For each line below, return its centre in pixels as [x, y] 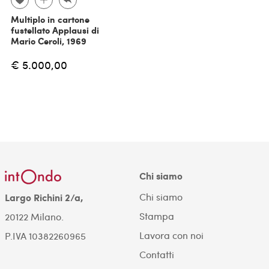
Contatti [156, 254]
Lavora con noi [171, 235]
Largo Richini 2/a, [44, 198]
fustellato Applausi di [55, 30]
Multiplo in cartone [50, 20]
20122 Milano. [34, 217]
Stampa [156, 216]
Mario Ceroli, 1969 [48, 41]
